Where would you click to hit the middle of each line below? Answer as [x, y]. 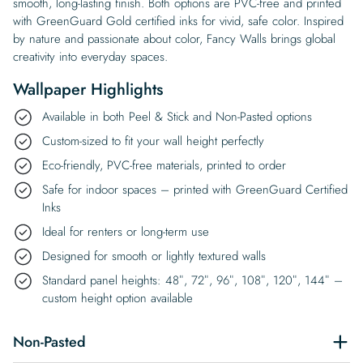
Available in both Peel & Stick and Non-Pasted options [177, 116]
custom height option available [117, 298]
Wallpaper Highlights [88, 89]
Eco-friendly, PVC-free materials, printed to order [164, 165]
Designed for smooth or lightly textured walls [154, 256]
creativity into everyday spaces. [90, 56]
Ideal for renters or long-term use [126, 231]
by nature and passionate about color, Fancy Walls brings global [174, 38]
